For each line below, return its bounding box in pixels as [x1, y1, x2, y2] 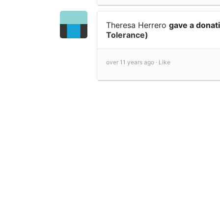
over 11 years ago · [106, 58, 159, 66]
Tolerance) [106, 30, 148, 40]
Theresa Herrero [106, 20, 169, 30]
